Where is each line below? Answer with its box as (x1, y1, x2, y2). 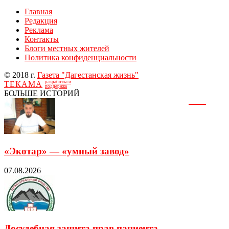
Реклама (25, 25, 53, 34)
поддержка (45, 83, 67, 89)
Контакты (25, 34, 59, 43)
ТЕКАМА (4, 79, 42, 88)
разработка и (45, 79, 71, 84)
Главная (25, 7, 52, 16)
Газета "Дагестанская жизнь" (37, 70, 139, 79)
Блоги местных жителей (25, 43, 109, 53)
